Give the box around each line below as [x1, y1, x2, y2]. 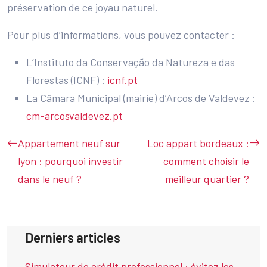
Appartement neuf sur [18, 136, 120, 150]
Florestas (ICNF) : [26, 73, 107, 86]
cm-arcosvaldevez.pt [26, 108, 123, 122]
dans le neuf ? [18, 172, 82, 185]
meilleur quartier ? [165, 172, 249, 185]
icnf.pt [107, 73, 138, 86]
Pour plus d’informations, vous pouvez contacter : [7, 27, 235, 41]
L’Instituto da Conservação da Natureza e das [26, 55, 235, 69]
